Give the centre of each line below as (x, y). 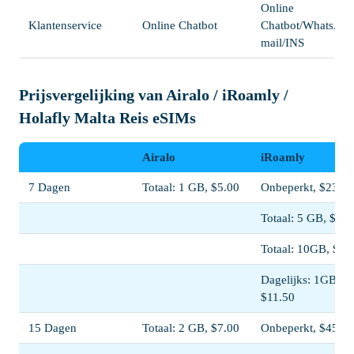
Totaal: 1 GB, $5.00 (191, 187)
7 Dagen (49, 187)
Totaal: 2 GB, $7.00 (191, 328)
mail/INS (282, 42)
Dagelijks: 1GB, (300, 279)
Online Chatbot (180, 25)
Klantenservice (65, 25)
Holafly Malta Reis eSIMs (107, 117)
